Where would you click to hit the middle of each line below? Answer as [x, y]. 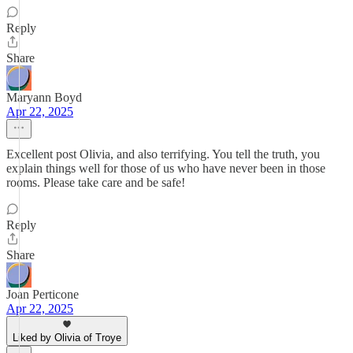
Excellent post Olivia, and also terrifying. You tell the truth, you [163, 154]
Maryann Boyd [44, 97]
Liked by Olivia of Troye [67, 338]
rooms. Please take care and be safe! [96, 182]
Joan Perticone [43, 294]
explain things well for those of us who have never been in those [166, 168]
